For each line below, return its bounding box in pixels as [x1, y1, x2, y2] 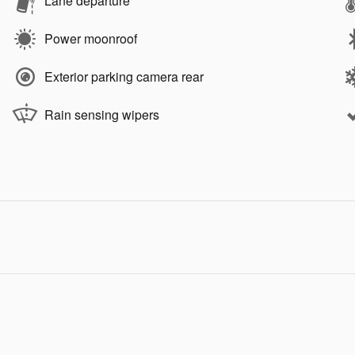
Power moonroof [44, 29, 137, 48]
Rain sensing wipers [44, 105, 159, 124]
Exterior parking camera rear [44, 67, 204, 86]
